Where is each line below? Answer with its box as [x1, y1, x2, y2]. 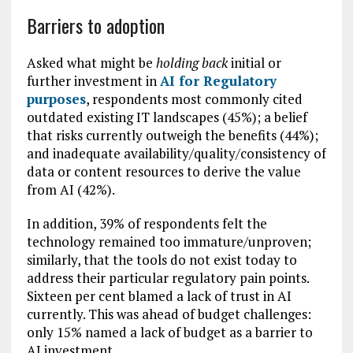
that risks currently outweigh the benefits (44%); [26, 126, 318, 145]
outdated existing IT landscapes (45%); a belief [26, 108, 307, 127]
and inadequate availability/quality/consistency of [26, 144, 326, 163]
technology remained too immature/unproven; [26, 232, 311, 251]
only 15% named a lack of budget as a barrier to [26, 323, 313, 342]
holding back [155, 54, 228, 72]
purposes [26, 90, 86, 109]
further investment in [26, 72, 160, 91]
